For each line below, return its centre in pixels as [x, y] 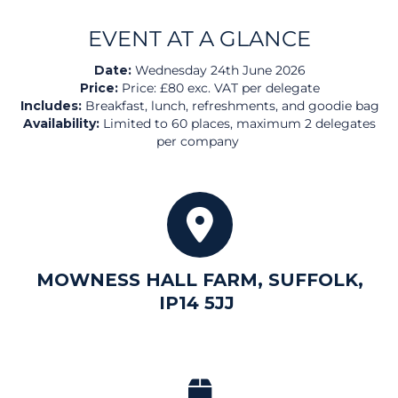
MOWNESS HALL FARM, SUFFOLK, [199, 280]
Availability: [61, 124]
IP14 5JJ [199, 303]
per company [198, 142]
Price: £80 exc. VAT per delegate [219, 88]
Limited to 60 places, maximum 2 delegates [238, 124]
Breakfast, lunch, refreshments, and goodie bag [230, 106]
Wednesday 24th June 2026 [218, 71]
